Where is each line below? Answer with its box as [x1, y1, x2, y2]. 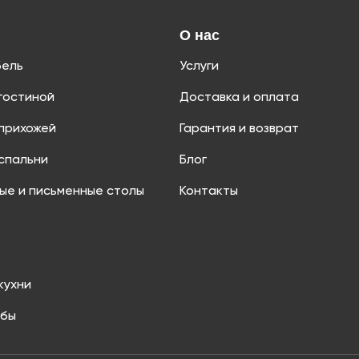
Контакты [179, 185, 238, 199]
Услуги [179, 60, 219, 74]
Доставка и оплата [179, 91, 299, 105]
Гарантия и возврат [179, 123, 299, 136]
